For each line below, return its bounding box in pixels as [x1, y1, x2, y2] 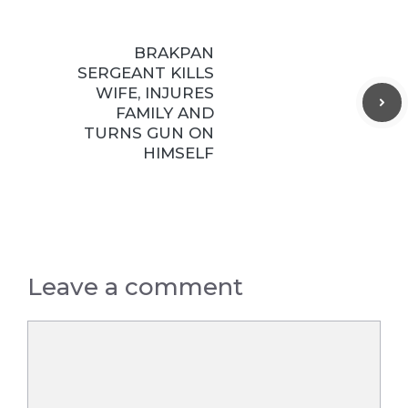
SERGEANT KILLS [77, 63, 214, 82]
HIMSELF [143, 143, 214, 162]
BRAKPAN [134, 43, 214, 62]
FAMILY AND [116, 103, 214, 122]
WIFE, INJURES [96, 83, 214, 102]
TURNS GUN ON [84, 123, 214, 142]
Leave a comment [27, 271, 243, 301]
